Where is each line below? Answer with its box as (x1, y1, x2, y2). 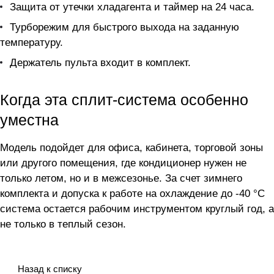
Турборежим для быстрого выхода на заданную (10, 21, 239, 34)
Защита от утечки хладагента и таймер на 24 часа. (10, 1, 254, 13)
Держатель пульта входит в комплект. (10, 57, 191, 69)
